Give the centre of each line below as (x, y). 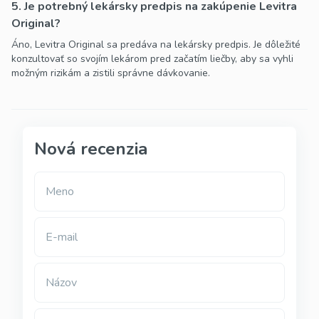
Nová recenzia (91, 149)
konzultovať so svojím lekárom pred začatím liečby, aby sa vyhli (152, 59)
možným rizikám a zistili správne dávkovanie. (111, 73)
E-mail (62, 237)
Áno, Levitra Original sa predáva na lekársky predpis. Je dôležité (156, 45)
